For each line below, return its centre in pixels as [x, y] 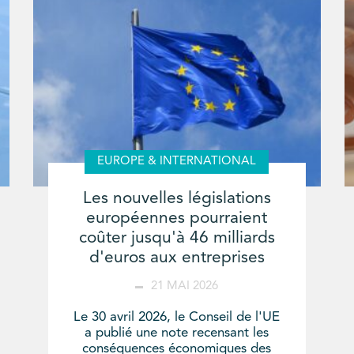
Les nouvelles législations [177, 199]
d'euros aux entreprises [177, 258]
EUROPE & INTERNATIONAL [177, 162]
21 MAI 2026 [185, 287]
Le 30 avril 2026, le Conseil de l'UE [177, 318]
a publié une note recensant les [177, 333]
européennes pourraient [177, 219]
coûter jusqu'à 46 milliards [177, 239]
